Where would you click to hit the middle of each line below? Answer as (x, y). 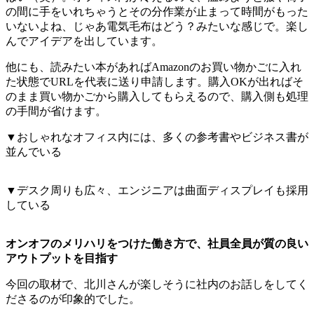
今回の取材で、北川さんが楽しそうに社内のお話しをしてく (157, 285)
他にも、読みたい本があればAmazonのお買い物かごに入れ (153, 67)
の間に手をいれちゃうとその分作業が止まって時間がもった (157, 12)
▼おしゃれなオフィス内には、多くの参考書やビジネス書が (157, 137)
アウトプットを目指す (62, 259)
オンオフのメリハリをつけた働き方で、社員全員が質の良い (157, 244)
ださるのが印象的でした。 (73, 299)
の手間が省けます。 (56, 111)
